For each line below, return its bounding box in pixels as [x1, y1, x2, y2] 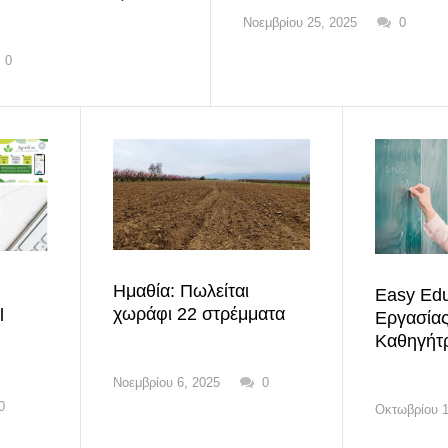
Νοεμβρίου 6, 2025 [112, 374, 220, 390]
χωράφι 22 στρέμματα [112, 303, 285, 324]
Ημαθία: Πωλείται [112, 280, 249, 301]
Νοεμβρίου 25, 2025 [242, 14, 357, 30]
